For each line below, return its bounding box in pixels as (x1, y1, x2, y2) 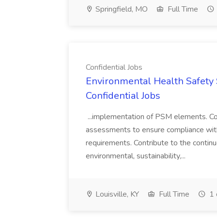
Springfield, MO (93, 4, 148, 15)
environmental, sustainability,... (86, 151, 187, 161)
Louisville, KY (93, 189, 139, 200)
